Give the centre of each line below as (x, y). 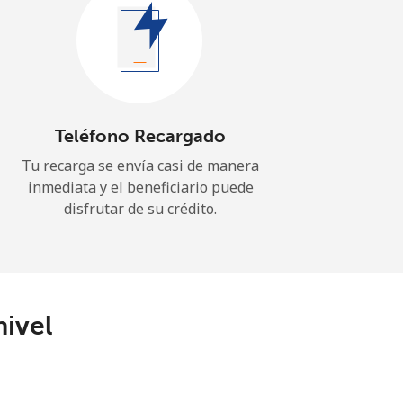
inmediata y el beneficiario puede (140, 187)
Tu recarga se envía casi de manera (140, 166)
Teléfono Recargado (140, 136)
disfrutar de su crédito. (140, 209)
